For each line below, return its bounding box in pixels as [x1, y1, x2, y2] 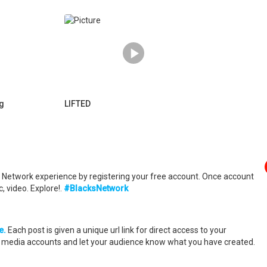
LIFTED [64, 98, 91, 108]
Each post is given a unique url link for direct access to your [6, 225, 226, 235]
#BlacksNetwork [64, 183, 128, 193]
